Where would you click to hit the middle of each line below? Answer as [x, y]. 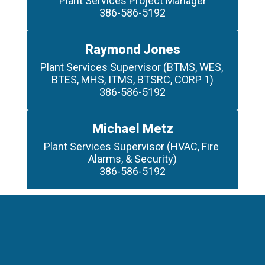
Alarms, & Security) [132, 159]
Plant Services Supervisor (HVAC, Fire [131, 146]
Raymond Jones [132, 49]
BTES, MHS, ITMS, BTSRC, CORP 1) [132, 80]
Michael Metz [132, 129]
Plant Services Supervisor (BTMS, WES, [131, 67]
